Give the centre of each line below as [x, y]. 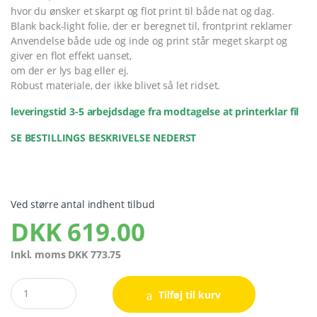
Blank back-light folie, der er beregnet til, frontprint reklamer [152, 26]
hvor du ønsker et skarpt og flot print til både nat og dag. [143, 11]
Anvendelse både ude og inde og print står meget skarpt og [149, 41]
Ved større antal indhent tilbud [83, 204]
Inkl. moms [40, 255]
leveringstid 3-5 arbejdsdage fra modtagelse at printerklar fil [155, 112]
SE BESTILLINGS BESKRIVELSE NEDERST [104, 138]
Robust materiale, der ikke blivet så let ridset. [116, 86]
